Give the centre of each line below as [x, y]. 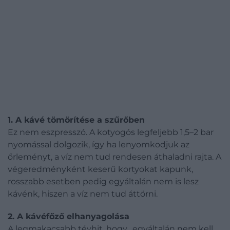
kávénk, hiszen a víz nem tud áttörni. [83, 194]
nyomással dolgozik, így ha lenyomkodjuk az [99, 145]
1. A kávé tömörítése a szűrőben [76, 120]
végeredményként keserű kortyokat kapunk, [100, 169]
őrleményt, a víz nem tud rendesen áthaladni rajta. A [114, 157]
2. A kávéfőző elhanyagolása [69, 216]
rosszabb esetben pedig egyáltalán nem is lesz [103, 181]
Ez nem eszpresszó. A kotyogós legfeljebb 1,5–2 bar [111, 132]
